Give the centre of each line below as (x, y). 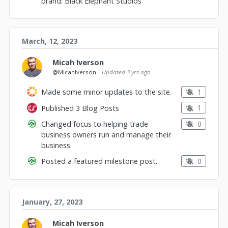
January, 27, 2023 (52, 202)
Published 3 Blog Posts (80, 108)
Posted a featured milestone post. (99, 161)
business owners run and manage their (106, 135)
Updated (114, 72)
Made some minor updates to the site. (106, 92)
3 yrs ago (138, 72)
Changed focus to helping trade (95, 124)
